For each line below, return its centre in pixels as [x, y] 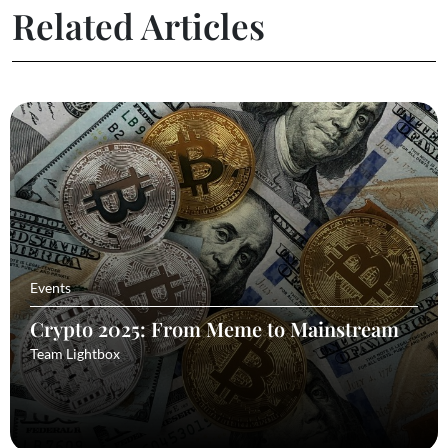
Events [50, 287]
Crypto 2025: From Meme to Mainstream [214, 328]
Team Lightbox [75, 353]
